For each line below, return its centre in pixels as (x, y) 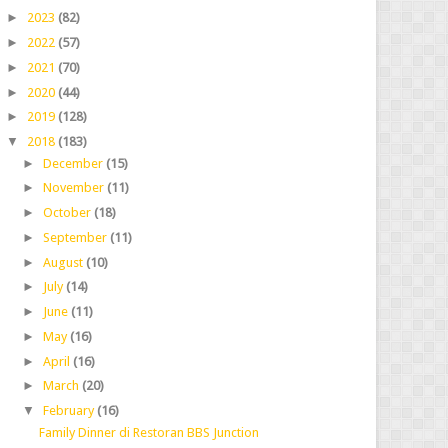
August (64, 262)
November (75, 188)
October (68, 212)
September (76, 237)
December (74, 163)
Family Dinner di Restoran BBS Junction (148, 432)
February (70, 410)
